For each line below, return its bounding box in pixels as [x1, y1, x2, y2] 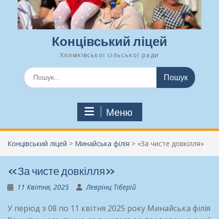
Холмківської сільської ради [60, 50, 159, 59]
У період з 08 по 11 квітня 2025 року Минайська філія [7, 202, 210, 214]
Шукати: [23, 66, 50, 76]
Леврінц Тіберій [86, 182, 136, 192]
